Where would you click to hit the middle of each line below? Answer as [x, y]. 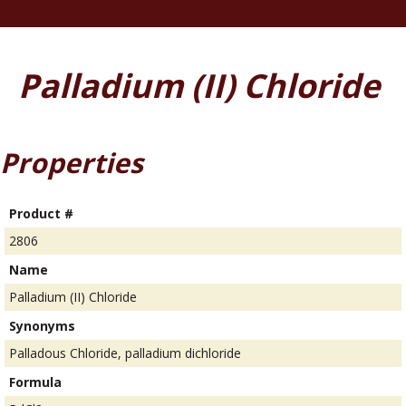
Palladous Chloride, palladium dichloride [125, 353]
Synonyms [42, 326]
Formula [35, 382]
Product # [41, 214]
